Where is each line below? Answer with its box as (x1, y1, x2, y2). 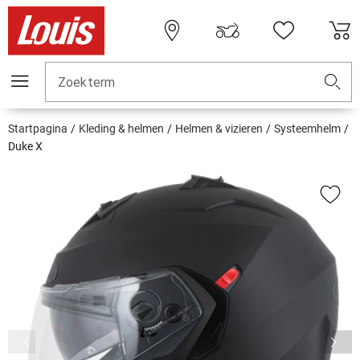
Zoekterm (58, 75, 116, 91)
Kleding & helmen (79, 122, 164, 136)
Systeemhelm (274, 122, 341, 136)
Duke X (8, 140, 43, 153)
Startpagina (8, 122, 67, 136)
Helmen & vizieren (175, 122, 263, 136)
